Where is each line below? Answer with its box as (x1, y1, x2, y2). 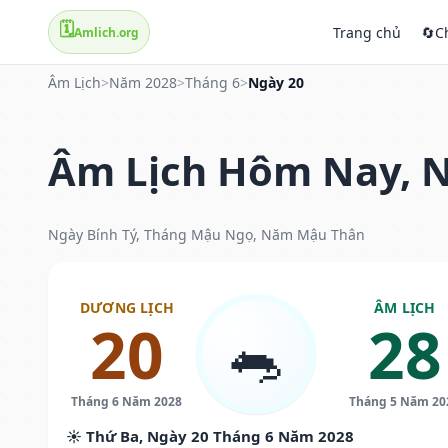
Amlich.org (74, 23, 139, 41)
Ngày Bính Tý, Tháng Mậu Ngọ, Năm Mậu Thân (48, 224, 365, 244)
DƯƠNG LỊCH (79, 297, 174, 317)
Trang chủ (333, 22, 401, 42)
